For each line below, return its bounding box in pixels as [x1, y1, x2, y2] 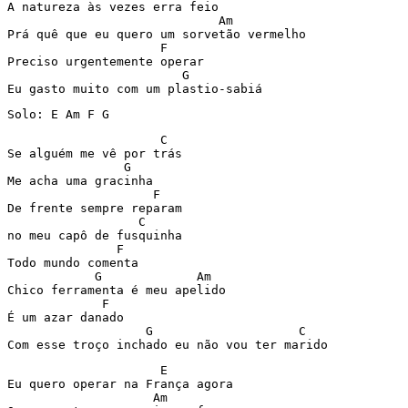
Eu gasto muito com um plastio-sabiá [7, 82, 262, 96]
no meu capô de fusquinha [7, 229, 182, 242]
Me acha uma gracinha [7, 174, 153, 188]
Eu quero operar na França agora [7, 377, 233, 391]
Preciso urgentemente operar [7, 55, 204, 68]
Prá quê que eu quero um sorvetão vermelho [7, 27, 306, 41]
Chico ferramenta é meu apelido [7, 283, 226, 297]
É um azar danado [7, 311, 124, 324]
